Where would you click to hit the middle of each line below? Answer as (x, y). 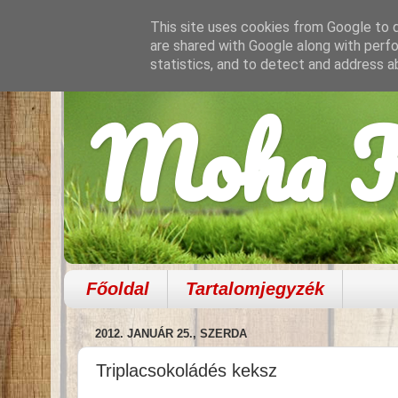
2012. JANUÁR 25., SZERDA (171, 334)
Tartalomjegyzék (255, 288)
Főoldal (118, 288)
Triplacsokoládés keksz (187, 370)
